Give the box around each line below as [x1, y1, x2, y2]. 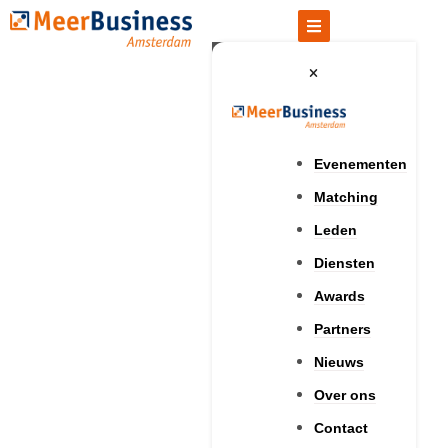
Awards [313, 287, 365, 304]
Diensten [313, 254, 375, 271]
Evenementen [313, 155, 407, 172]
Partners [313, 320, 371, 337]
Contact [313, 419, 368, 436]
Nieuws [313, 353, 364, 370]
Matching [313, 188, 378, 205]
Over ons [313, 386, 376, 403]
